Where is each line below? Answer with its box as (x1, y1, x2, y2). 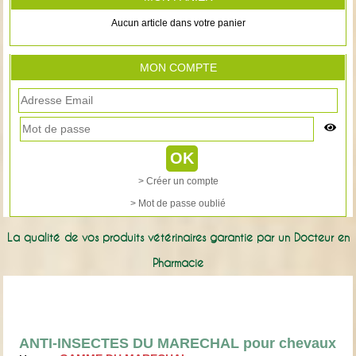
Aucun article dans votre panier (110, 17, 246, 29)
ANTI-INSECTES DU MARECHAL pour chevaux (19, 335, 337, 351)
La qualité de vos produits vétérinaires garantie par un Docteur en (6, 230, 350, 244)
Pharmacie (153, 256, 203, 269)
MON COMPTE (139, 60, 217, 74)
